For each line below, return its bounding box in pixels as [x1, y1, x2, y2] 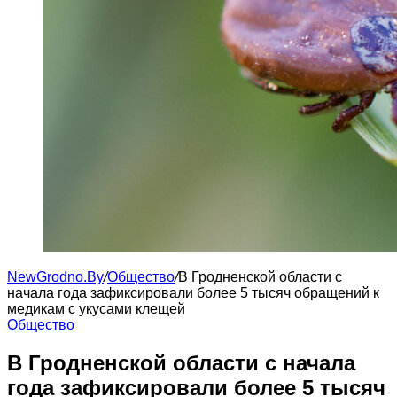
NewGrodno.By [7, 269, 104, 284]
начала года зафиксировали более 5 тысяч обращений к [7, 285, 379, 300]
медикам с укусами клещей [7, 301, 185, 316]
